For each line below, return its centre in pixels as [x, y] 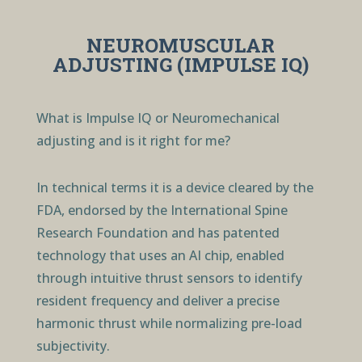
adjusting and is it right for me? [133, 141]
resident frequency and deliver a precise [158, 301]
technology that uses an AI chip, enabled [160, 256]
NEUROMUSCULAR [181, 46]
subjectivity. [73, 346]
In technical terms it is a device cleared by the [175, 188]
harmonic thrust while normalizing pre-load [169, 324]
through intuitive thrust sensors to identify [169, 278]
